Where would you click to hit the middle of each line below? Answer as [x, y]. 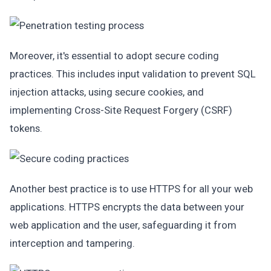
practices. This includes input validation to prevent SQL [133, 74]
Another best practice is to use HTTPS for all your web [131, 189]
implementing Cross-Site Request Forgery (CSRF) [121, 110]
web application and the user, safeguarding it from [123, 225]
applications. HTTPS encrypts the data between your [127, 207]
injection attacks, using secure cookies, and [107, 92]
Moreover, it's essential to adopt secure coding [114, 56]
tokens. [26, 128]
